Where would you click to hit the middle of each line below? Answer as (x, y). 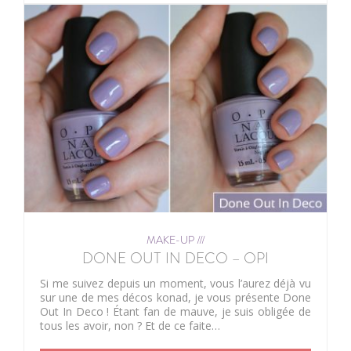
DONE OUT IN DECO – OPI (175, 258)
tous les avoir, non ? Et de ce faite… (130, 325)
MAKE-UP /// (175, 239)
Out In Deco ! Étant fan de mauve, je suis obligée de (175, 311)
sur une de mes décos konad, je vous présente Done (175, 297)
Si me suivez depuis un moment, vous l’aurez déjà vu (175, 283)
